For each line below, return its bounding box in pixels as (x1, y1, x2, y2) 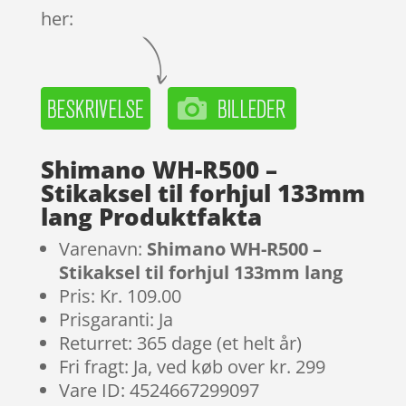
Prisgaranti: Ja (58, 306, 173, 332)
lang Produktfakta (40, 199, 262, 233)
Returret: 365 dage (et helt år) (58, 330, 302, 355)
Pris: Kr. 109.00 (58, 283, 181, 308)
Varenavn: (58, 236, 147, 261)
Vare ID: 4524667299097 (58, 377, 259, 402)
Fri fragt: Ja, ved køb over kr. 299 (58, 353, 325, 379)
